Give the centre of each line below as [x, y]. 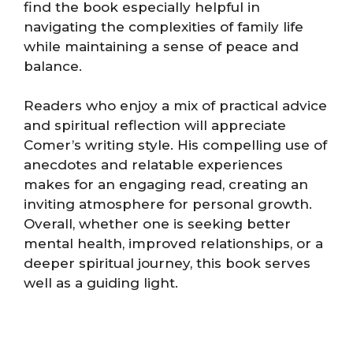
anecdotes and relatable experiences [153, 165]
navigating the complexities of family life [163, 26]
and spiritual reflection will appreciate [155, 126]
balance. [53, 66]
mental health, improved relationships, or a [173, 244]
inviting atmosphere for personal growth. [168, 204]
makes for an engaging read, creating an [166, 185]
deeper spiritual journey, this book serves [167, 264]
